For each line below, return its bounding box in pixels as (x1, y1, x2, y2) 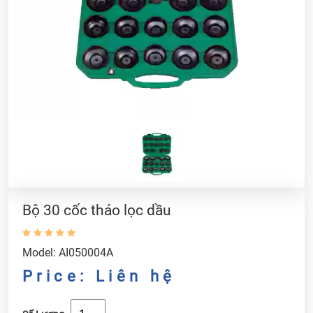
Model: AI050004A (22, 245, 113, 259)
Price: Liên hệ (22, 266, 176, 285)
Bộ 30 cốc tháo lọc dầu (22, 201, 171, 219)
